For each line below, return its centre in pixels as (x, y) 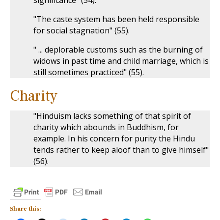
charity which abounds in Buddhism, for (106, 127)
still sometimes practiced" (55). (89, 72)
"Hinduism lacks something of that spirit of (112, 116)
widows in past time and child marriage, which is (121, 61)
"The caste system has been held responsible (116, 19)
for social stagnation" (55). (82, 30)
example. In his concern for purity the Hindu (114, 138)
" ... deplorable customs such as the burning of (118, 50)
